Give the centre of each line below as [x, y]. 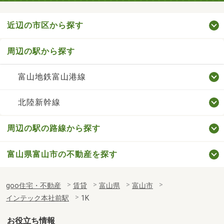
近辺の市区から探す [45, 25]
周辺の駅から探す [41, 51]
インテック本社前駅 [37, 198]
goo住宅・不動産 [33, 185]
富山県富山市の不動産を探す [62, 154]
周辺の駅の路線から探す [54, 128]
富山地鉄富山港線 [52, 76]
